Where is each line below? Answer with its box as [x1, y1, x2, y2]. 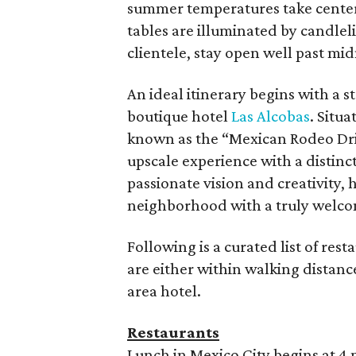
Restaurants [127, 323, 219, 342]
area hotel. [127, 281, 201, 300]
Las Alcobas [231, 106, 310, 126]
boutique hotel [127, 106, 231, 126]
